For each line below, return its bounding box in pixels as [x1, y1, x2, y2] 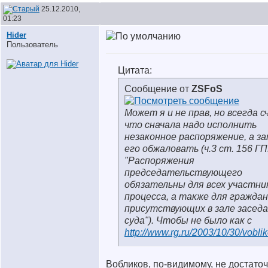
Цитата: [118, 65, 152, 75]
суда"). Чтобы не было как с [124, 215, 252, 226]
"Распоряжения [124, 156, 194, 166]
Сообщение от [124, 84, 191, 94]
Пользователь [7, 40, 58, 49]
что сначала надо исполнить [124, 120, 257, 130]
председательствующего [124, 167, 242, 178]
